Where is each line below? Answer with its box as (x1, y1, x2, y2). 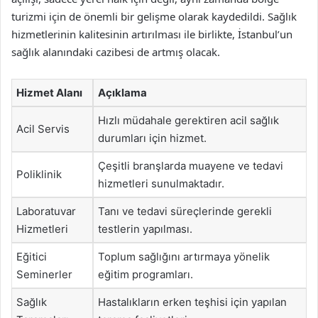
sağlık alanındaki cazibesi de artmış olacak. (11, 45, 220, 59)
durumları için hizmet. (98, 131, 207, 145)
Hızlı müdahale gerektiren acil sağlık (98, 114, 279, 127)
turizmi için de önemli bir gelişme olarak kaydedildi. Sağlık (11, 9, 297, 23)
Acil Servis (16, 122, 70, 136)
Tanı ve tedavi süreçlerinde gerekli (98, 204, 272, 218)
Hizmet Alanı (16, 86, 82, 99)
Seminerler (16, 268, 72, 281)
